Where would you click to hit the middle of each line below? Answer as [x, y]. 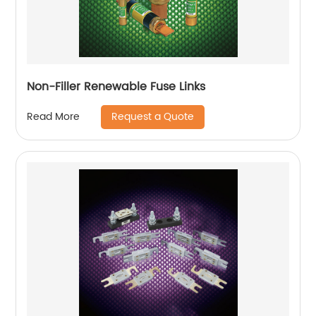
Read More [54, 117]
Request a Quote [153, 116]
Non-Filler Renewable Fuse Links [116, 86]
